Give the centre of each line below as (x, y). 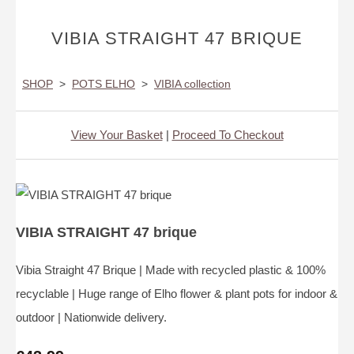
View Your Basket (117, 135)
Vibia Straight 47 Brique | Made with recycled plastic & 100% (171, 270)
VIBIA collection (192, 84)
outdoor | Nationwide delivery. (91, 318)
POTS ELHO (104, 84)
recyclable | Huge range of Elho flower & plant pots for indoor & (177, 294)
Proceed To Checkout (228, 135)
